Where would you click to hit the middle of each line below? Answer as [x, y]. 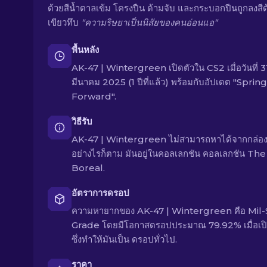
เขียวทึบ [64, 22]
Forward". [94, 96]
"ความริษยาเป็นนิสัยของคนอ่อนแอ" [149, 22]
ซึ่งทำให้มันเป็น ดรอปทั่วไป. [124, 239]
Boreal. [88, 168]
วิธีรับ [82, 121]
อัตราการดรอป [100, 193]
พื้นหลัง [85, 50]
